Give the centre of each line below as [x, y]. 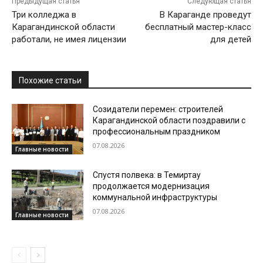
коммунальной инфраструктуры [155, 197]
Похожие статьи [50, 81]
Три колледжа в [44, 15]
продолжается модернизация [151, 186]
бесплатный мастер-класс [198, 27]
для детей [230, 40]
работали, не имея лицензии [69, 40]
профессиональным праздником [157, 132]
